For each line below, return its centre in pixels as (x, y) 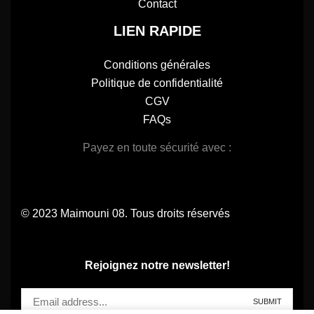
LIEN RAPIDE (157, 31)
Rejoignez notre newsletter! (157, 266)
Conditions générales (157, 65)
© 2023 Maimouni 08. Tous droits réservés (125, 213)
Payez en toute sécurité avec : (157, 148)
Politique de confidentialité (157, 83)
